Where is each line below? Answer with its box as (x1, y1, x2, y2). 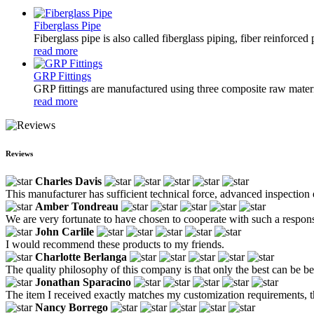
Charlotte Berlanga (35, 250, 127, 263)
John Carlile (35, 225, 94, 238)
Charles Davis (35, 175, 102, 187)
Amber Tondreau (35, 200, 118, 212)
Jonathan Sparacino (35, 275, 131, 288)
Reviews (6, 149, 33, 158)
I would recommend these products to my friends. (6, 238, 224, 250)
